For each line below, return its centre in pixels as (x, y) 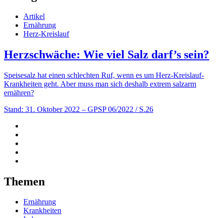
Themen (24, 181)
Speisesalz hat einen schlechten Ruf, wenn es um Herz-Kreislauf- (104, 75)
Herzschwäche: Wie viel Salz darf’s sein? (107, 54)
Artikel (34, 16)
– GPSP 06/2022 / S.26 (118, 109)
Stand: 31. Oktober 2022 (42, 109)
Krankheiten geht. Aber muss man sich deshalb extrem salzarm (100, 84)
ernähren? (19, 92)
